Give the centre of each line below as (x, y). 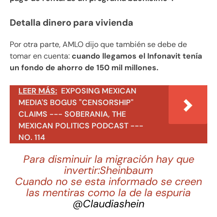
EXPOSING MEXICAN (99, 91)
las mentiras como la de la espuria (108, 193)
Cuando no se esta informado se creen (108, 181)
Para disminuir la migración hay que (108, 159)
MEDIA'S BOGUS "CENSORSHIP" (76, 103)
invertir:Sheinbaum (108, 170)
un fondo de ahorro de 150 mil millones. (84, 68)
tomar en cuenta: (40, 56)
